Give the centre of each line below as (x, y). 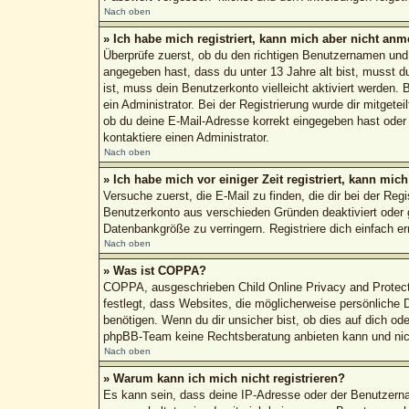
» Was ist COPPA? (154, 270)
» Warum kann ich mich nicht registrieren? (224, 378)
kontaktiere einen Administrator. (186, 137)
